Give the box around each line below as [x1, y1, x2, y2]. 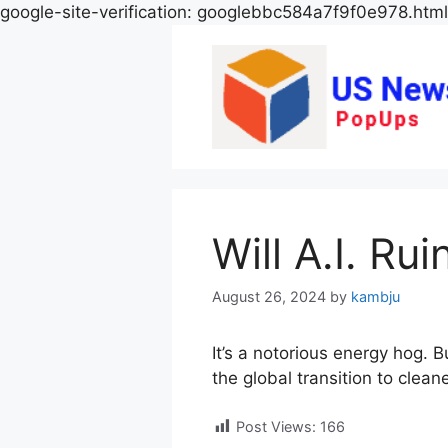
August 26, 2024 [212, 287, 326, 305]
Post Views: [236, 418, 316, 436]
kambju [351, 287, 400, 305]
